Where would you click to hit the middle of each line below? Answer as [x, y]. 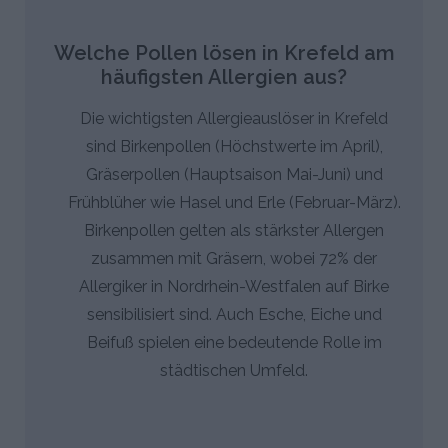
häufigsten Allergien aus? [224, 76]
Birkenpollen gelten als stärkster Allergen [234, 230]
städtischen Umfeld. [234, 370]
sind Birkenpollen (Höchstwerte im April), [234, 146]
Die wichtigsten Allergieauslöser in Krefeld [234, 118]
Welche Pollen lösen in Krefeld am [224, 52]
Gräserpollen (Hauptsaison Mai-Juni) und [234, 174]
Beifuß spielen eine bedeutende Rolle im [234, 342]
